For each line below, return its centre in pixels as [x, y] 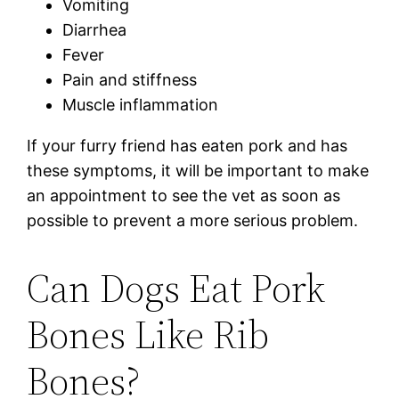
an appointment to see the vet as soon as [184, 195]
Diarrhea [95, 29]
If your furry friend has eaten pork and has [187, 145]
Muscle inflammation [141, 104]
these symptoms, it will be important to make [198, 170]
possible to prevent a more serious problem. [193, 220]
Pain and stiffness [130, 79]
